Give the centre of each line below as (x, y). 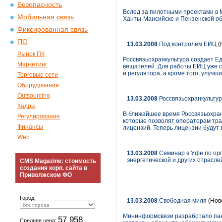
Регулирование (39, 116)
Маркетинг (32, 64)
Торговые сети (38, 75)
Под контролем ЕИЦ (187, 44)
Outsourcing (34, 96)
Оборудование (38, 85)
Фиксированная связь (53, 29)
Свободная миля (182, 201)
